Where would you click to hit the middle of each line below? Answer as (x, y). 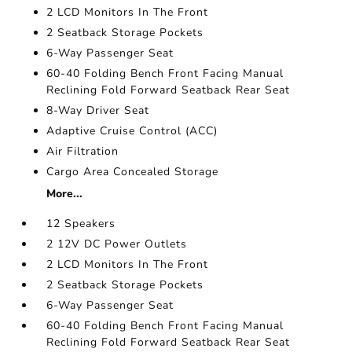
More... (65, 194)
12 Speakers (81, 224)
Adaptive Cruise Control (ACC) (132, 131)
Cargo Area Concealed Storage (133, 172)
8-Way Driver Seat (98, 110)
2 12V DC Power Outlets (117, 244)
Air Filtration (83, 151)
